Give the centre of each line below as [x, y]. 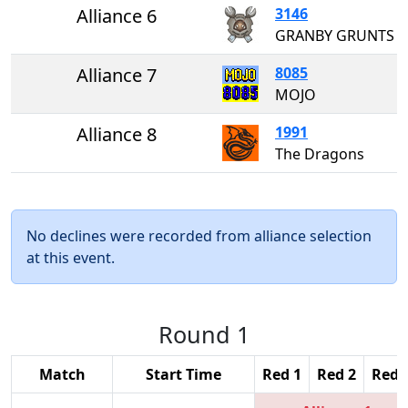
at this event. [71, 257]
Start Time [184, 374]
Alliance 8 [117, 134]
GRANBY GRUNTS [335, 35]
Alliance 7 [117, 75]
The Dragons [320, 153]
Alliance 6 [117, 15]
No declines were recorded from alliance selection [199, 235]
